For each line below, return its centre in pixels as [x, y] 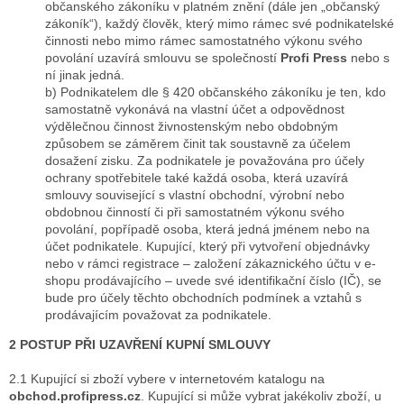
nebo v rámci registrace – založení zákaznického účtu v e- [211, 264]
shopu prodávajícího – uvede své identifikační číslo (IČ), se [213, 281]
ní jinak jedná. [85, 75]
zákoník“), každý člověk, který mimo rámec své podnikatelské [220, 24]
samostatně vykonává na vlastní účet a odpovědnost [195, 110]
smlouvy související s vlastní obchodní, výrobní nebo [195, 195]
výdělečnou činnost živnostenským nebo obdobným [192, 127]
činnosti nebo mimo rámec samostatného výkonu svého [204, 41]
